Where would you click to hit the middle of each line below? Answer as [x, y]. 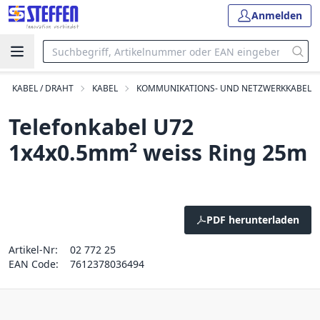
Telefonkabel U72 [101, 127]
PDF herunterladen [253, 220]
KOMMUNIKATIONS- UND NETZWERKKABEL [224, 88]
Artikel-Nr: [33, 250]
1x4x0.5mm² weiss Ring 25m [158, 152]
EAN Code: [34, 264]
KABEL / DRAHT [43, 88]
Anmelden [277, 15]
